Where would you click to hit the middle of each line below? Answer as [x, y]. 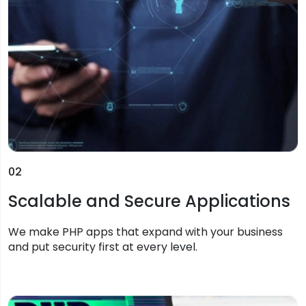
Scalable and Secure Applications [149, 201]
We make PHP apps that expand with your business [145, 232]
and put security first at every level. [103, 247]
